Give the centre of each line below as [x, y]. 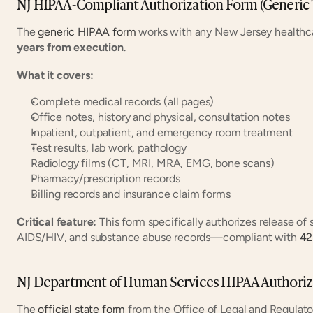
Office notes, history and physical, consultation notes [160, 117]
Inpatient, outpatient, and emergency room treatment [162, 132]
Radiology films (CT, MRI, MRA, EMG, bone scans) [153, 163]
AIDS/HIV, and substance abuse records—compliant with [158, 237]
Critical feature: [57, 221]
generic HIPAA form [87, 31]
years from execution [70, 47]
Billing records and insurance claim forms [131, 194]
